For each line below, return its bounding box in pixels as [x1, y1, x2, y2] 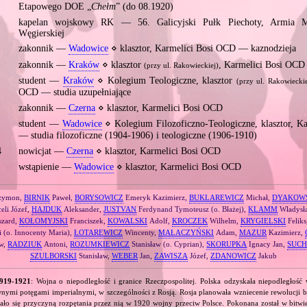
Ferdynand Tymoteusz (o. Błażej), [136, 204, 249, 213]
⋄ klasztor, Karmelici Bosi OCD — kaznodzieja [108, 43, 296, 54]
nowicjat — [18, 145, 66, 156]
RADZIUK [8, 239, 42, 248]
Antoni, [42, 239, 71, 248]
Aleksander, [62, 204, 104, 213]
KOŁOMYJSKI [19, 216, 68, 225]
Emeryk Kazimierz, [123, 193, 189, 201]
